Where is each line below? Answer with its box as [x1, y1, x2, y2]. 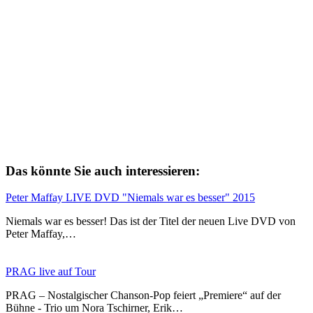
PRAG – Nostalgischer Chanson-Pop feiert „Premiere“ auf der [6, 289, 281, 302]
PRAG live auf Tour [6, 265, 96, 278]
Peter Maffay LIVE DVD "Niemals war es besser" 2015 [6, 191, 255, 204]
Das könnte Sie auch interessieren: [6, 163, 200, 178]
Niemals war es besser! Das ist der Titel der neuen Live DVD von [6, 215, 296, 228]
